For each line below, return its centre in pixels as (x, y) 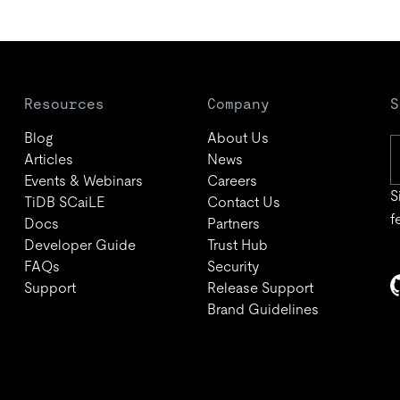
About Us (237, 138)
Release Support (260, 288)
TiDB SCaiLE (64, 202)
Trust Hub (237, 245)
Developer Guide (79, 245)
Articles (48, 159)
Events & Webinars (83, 181)
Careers (232, 181)
